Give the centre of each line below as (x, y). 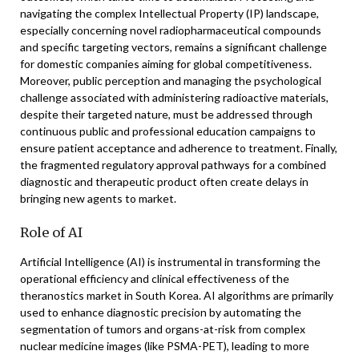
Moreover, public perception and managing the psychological (171, 81)
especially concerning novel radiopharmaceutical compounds (171, 30)
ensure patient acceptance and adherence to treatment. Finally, (179, 148)
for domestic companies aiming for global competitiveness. (166, 64)
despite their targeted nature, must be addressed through (166, 114)
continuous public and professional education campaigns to (168, 131)
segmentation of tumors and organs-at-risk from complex (163, 329)
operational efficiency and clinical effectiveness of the (155, 278)
